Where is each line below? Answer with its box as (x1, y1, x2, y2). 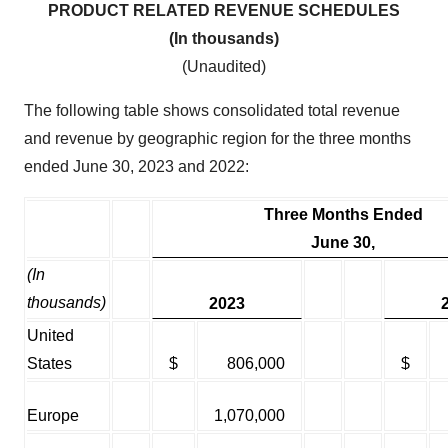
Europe (27, 406, 79, 424)
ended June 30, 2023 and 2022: (24, 157, 249, 175)
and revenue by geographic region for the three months (24, 129, 411, 147)
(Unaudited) (182, 57, 266, 75)
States (27, 354, 72, 372)
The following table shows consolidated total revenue (24, 101, 400, 119)
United (27, 326, 74, 344)
